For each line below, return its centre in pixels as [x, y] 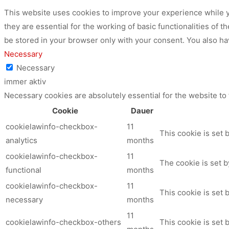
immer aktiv [25, 81]
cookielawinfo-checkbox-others [63, 222]
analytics [21, 140]
